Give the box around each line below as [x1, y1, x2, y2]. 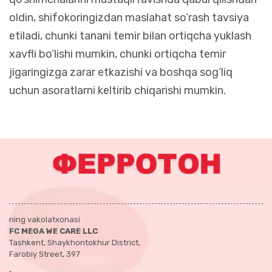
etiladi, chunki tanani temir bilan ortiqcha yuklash [9, 29, 251, 42]
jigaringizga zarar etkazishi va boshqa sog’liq [9, 65, 233, 79]
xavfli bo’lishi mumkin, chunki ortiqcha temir [9, 47, 226, 61]
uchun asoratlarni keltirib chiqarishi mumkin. [9, 83, 226, 97]
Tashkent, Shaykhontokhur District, [9, 237, 140, 247]
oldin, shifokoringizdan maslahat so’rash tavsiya [9, 10, 249, 24]
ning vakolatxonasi [9, 214, 80, 224]
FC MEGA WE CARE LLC [9, 226, 98, 236]
